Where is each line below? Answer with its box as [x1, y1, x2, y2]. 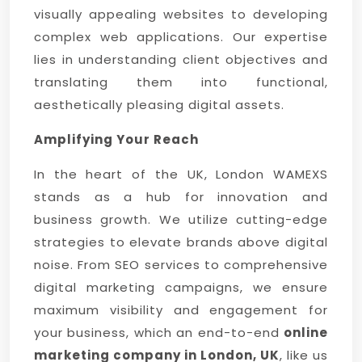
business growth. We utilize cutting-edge [34, 211, 328, 228]
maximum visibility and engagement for [34, 301, 328, 318]
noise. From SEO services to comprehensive [34, 256, 328, 273]
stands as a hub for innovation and [34, 188, 328, 205]
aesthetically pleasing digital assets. [34, 96, 284, 113]
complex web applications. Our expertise [34, 28, 328, 45]
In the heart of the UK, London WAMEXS [34, 166, 328, 183]
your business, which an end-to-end [34, 324, 284, 341]
